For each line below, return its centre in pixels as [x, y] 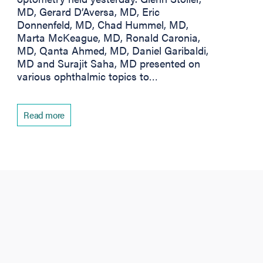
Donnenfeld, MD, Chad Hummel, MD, [103, 24]
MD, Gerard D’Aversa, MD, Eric [89, 11]
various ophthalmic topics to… [88, 76]
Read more [44, 114]
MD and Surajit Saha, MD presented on [109, 63]
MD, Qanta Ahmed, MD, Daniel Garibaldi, [113, 50]
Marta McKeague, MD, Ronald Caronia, [109, 37]
